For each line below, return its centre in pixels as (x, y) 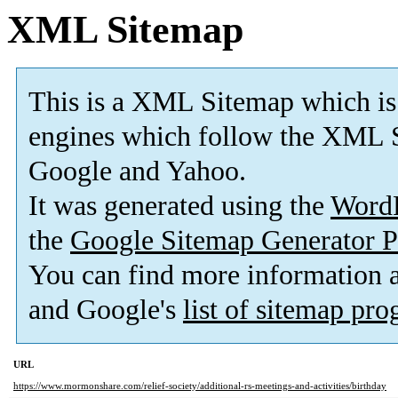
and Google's (106, 310)
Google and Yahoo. (137, 171)
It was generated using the (179, 206)
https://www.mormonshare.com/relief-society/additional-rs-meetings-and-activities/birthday (200, 386)
